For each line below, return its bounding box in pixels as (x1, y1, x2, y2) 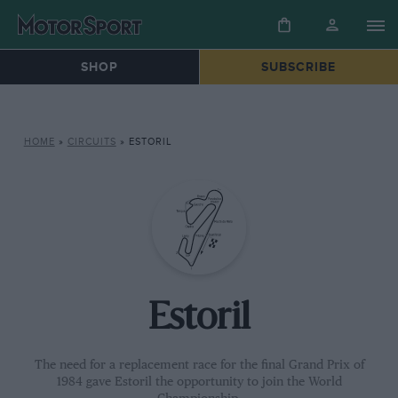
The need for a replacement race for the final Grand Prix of (34, 358, 364, 371)
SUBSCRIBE (261, 60, 337, 76)
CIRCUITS (67, 136, 116, 147)
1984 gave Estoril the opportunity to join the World (56, 375, 342, 388)
